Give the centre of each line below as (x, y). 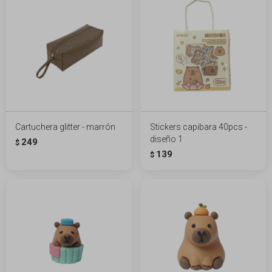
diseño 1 (166, 139)
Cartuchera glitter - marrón (65, 127)
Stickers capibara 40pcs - (198, 127)
